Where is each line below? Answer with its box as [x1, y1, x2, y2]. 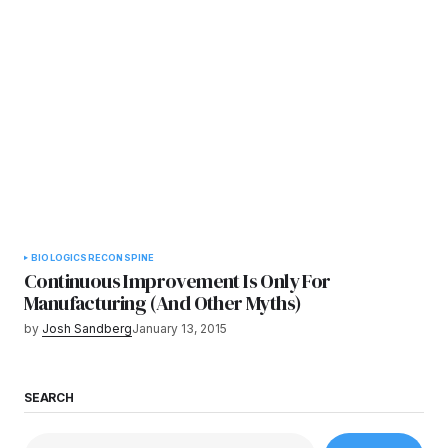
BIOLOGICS [31, 252, 88, 264]
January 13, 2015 [132, 321, 227, 337]
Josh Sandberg [42, 321, 132, 337]
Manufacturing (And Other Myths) [24, 289, 302, 318]
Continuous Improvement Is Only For [24, 267, 331, 296]
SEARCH [24, 389, 74, 405]
